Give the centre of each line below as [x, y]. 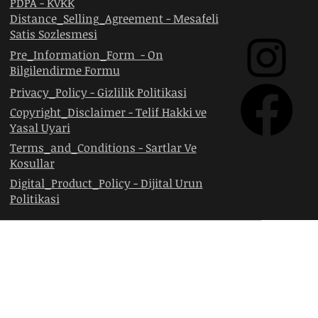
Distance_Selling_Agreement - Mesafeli [114, 18]
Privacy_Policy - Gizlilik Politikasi [98, 92]
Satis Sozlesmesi [53, 34]
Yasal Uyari [40, 128]
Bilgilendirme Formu [65, 70]
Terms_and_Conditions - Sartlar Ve [103, 148]
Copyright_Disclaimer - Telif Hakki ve [108, 112]
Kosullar [32, 163]
